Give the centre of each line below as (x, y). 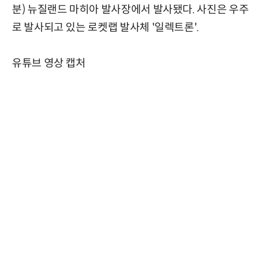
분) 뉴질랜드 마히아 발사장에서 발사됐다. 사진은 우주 (131, 10)
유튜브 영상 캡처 (49, 63)
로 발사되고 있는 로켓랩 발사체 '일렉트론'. (106, 28)
